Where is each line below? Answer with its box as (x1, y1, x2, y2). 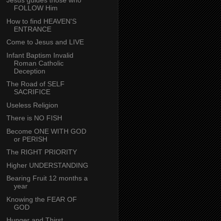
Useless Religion (6, 101, 58, 109)
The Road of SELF (6, 80, 65, 88)
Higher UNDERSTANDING (6, 161, 88, 169)
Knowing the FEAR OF (6, 195, 77, 203)
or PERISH (13, 135, 47, 143)
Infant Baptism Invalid (6, 51, 74, 59)
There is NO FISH (6, 114, 62, 122)
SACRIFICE (13, 88, 50, 96)
